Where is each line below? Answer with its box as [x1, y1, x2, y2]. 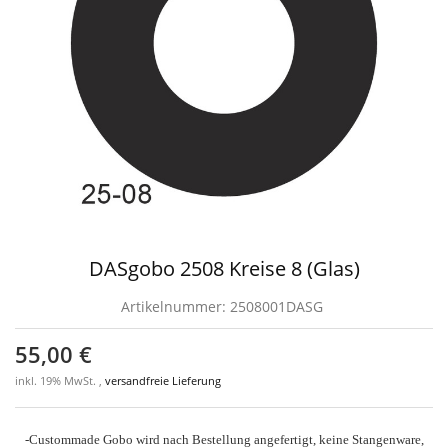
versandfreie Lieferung [105, 374, 221, 388]
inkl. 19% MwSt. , [15, 374, 105, 388]
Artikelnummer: [120, 297, 230, 316]
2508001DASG [229, 297, 323, 316]
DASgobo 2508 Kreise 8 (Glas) [88, 255, 360, 282]
